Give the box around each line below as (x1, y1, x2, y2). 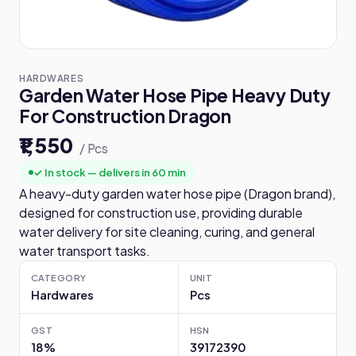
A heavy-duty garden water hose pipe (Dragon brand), (19, 185, 335, 202)
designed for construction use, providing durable (19, 204, 303, 221)
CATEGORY (31, 272, 87, 283)
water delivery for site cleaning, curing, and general (19, 223, 315, 240)
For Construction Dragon (19, 105, 231, 127)
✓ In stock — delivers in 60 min (33, 165, 186, 179)
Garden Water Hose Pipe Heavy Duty (19, 84, 331, 106)
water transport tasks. (19, 242, 150, 259)
